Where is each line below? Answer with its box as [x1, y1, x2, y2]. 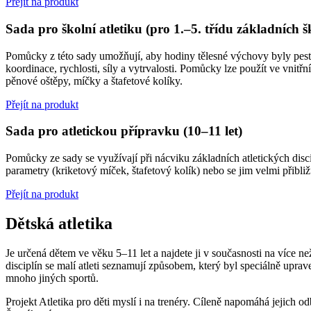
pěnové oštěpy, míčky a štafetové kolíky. [6, 74, 183, 87]
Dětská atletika [6, 215, 112, 233]
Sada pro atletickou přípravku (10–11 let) [6, 124, 242, 139]
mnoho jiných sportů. [6, 272, 99, 284]
